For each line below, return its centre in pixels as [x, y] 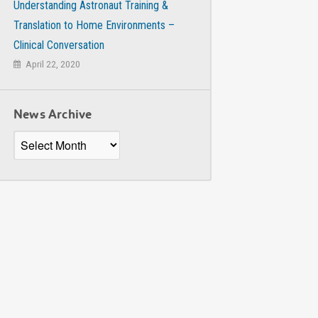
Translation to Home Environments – [94, 25]
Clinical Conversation [59, 45]
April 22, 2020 [53, 64]
